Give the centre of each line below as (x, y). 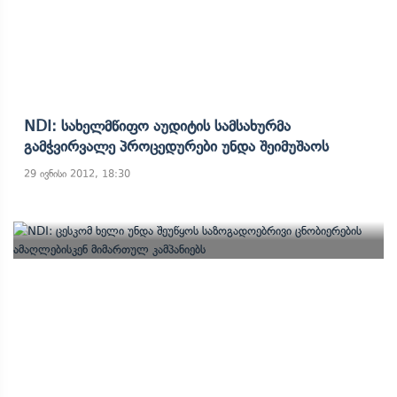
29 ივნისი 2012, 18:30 (77, 174)
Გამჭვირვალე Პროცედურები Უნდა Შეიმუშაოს (176, 146)
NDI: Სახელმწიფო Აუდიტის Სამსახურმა (157, 126)
